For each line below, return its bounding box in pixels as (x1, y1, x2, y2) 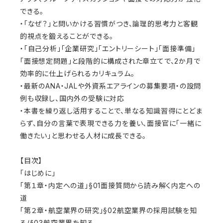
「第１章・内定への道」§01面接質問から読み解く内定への (20, 181, 201, 190)
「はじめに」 (20, 169, 56, 178)
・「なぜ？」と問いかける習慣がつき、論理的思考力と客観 (20, 19, 198, 28)
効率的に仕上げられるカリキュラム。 (20, 69, 135, 78)
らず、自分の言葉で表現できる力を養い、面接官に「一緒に (20, 119, 202, 128)
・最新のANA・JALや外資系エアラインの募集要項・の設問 (20, 82, 202, 91)
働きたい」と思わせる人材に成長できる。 (20, 131, 147, 140)
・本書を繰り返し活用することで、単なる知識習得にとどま (20, 107, 203, 115)
